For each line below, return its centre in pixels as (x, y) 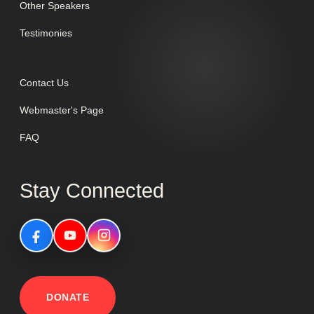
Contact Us (44, 82)
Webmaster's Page (62, 110)
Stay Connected (92, 190)
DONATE (68, 297)
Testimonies (46, 33)
